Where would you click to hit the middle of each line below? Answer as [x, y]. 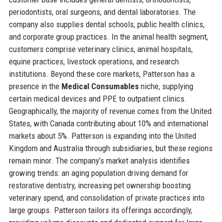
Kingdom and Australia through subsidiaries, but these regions [111, 148]
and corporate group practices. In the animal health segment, [108, 36]
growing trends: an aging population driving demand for [98, 173]
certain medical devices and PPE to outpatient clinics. [98, 98]
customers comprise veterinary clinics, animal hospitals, [101, 49]
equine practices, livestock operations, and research [94, 61]
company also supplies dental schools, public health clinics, [107, 24]
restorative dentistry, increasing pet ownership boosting [100, 185]
